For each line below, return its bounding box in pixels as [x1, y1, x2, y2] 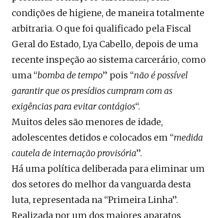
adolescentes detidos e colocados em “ [12, 132, 174, 144]
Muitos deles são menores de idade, [12, 116, 163, 128]
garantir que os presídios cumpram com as [12, 85, 172, 97]
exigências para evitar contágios [12, 101, 135, 112]
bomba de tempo [37, 70, 103, 81]
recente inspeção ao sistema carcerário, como [12, 54, 206, 66]
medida [174, 132, 203, 144]
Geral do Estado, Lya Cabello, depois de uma [12, 38, 198, 50]
